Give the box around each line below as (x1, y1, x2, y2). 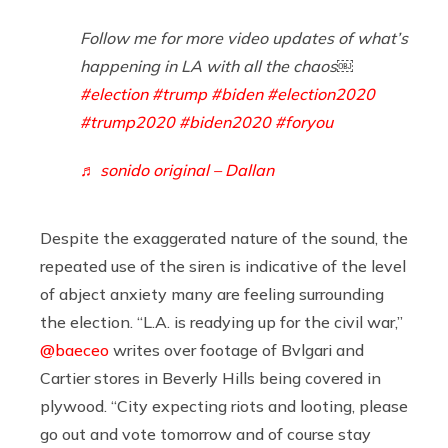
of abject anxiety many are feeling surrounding (40, 283, 384, 304)
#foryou (275, 111, 333, 132)
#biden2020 (179, 111, 271, 132)
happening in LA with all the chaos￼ (80, 55, 353, 76)
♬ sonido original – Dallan (80, 159, 274, 180)
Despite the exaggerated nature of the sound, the (40, 227, 408, 248)
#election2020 (267, 83, 375, 104)
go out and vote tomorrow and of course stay (40, 423, 371, 444)
